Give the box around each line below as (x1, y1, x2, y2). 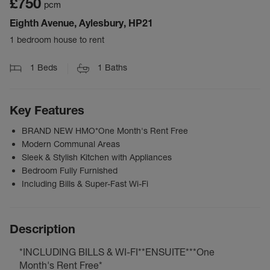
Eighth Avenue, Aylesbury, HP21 (10, 17, 153, 29)
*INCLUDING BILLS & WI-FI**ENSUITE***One (19, 246, 215, 259)
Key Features (10, 103, 84, 118)
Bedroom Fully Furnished (22, 165, 118, 177)
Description (10, 222, 75, 237)
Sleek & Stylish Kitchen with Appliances (22, 152, 172, 163)
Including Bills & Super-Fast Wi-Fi (22, 178, 148, 190)
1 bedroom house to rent (10, 34, 104, 45)
